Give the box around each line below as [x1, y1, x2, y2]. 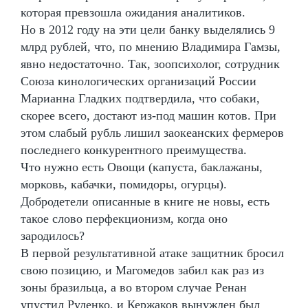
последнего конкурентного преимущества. [21, 142, 247, 157]
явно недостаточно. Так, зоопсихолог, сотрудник [21, 56, 280, 71]
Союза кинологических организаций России [21, 74, 256, 88]
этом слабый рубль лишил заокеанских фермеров [21, 125, 284, 140]
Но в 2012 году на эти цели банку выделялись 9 [21, 22, 275, 36]
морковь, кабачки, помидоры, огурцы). [21, 177, 227, 191]
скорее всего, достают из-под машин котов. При [21, 108, 276, 122]
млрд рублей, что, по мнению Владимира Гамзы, [21, 39, 280, 54]
